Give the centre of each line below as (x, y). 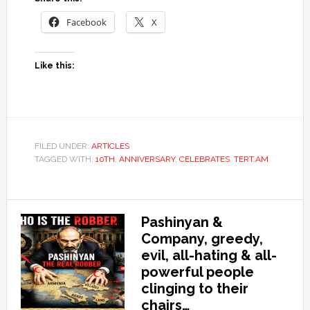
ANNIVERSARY (147, 159)
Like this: (54, 66)
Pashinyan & (182, 222)
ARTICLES (110, 146)
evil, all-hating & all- (209, 256)
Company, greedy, (202, 239)
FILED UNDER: (63, 146)
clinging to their (194, 289)
